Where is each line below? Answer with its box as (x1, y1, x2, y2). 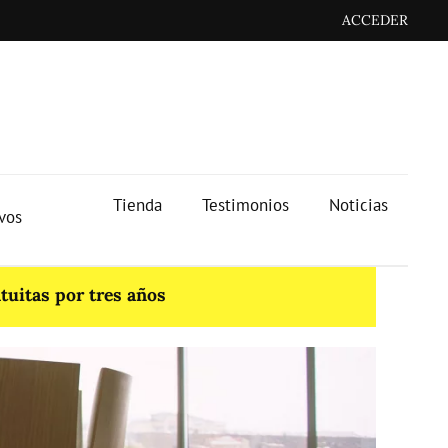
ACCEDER (342, 11, 408, 29)
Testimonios (202, 193, 290, 216)
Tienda (113, 193, 163, 216)
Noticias (329, 193, 389, 216)
